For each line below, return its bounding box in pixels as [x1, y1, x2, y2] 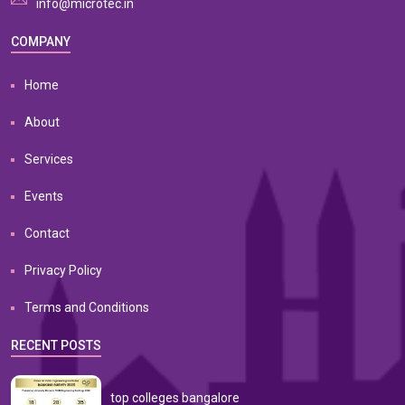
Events [24, 189, 63, 203]
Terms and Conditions [24, 300, 149, 315]
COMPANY [11, 34, 71, 49]
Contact [24, 226, 70, 240]
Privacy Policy [24, 263, 102, 278]
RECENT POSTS [11, 338, 101, 353]
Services [24, 152, 73, 166]
